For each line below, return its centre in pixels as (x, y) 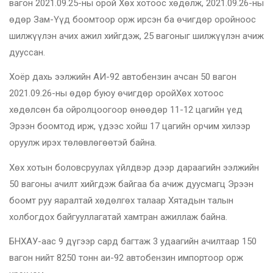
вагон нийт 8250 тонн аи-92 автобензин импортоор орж (126, 258)
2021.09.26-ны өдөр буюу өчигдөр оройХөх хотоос (116, 94)
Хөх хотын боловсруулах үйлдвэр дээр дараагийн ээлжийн (134, 167)
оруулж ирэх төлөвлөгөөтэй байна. (83, 143)
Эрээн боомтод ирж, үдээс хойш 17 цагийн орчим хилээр (130, 126)
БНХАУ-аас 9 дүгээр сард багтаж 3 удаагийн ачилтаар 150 (133, 242)
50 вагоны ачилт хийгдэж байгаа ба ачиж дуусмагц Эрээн (131, 184)
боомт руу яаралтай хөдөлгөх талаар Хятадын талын (121, 200)
